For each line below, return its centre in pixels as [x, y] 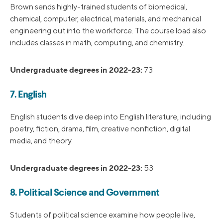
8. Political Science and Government [85, 193]
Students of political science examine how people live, [103, 215]
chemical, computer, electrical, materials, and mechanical [106, 19]
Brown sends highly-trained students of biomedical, [99, 7]
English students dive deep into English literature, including [111, 117]
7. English [28, 95]
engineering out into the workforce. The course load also [108, 31]
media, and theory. [41, 141]
